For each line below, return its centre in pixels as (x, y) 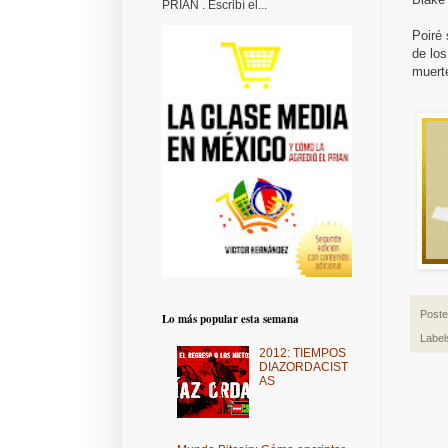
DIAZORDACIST (303, 367)
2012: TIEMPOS (302, 353)
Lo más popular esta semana (230, 319)
